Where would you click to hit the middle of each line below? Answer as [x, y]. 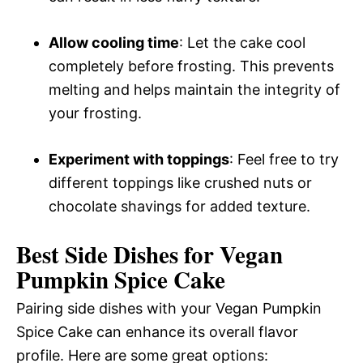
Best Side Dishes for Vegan [149, 254]
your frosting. [95, 113]
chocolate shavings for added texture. [179, 206]
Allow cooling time [114, 42]
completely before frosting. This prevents [191, 66]
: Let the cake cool [242, 42]
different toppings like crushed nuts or [180, 182]
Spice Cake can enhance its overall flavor [157, 331]
